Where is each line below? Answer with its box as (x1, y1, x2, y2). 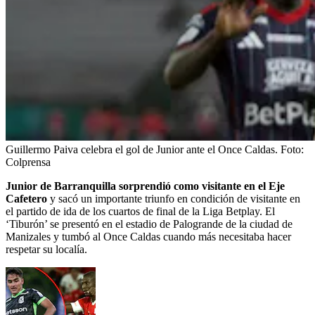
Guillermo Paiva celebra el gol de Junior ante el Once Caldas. (6, 143, 278, 156)
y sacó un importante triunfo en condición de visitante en (47, 193, 300, 205)
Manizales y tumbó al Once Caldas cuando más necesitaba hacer (6, 231, 291, 243)
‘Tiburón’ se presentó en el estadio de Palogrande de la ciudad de (6, 218, 292, 231)
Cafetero (6, 193, 47, 205)
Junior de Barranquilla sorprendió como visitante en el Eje (6, 180, 285, 193)
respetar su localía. (6, 243, 87, 256)
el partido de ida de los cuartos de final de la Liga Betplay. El (6, 205, 275, 218)
